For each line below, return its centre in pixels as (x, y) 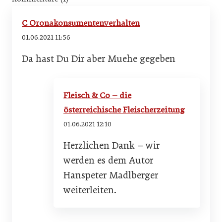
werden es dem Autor (108, 161)
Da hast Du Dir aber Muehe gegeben (99, 59)
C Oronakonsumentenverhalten (81, 23)
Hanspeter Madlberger (111, 175)
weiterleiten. (90, 190)
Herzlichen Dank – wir (111, 146)
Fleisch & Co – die (97, 96)
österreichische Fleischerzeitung (124, 110)
